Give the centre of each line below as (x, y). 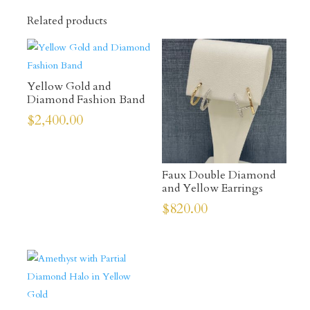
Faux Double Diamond (218, 175)
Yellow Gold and (69, 87)
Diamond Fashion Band (85, 100)
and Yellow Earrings (212, 189)
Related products (67, 21)
